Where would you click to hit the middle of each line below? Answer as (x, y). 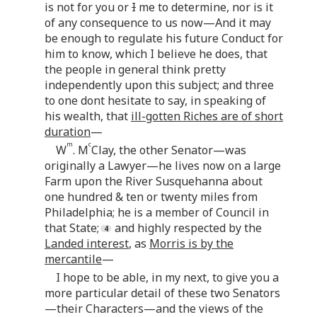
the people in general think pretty (135, 70)
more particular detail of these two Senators (162, 293)
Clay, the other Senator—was (169, 150)
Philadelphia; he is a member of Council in (157, 213)
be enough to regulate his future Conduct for (164, 39)
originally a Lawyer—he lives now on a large (163, 166)
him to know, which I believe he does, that (156, 54)
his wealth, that (88, 116)
